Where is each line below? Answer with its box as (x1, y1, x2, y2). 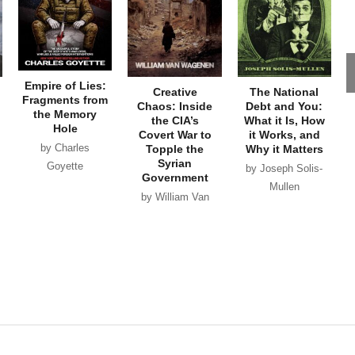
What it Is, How (243, 113, 325, 127)
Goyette (47, 160, 84, 172)
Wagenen (153, 209, 197, 221)
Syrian (158, 156, 192, 170)
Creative (152, 85, 197, 98)
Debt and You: (246, 99, 323, 113)
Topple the (146, 142, 204, 155)
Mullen (269, 181, 300, 193)
